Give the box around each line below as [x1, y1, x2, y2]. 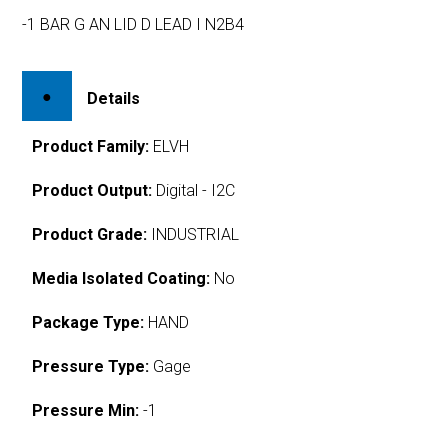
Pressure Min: [32, 400, 140, 420]
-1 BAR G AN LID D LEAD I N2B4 [22, 15, 245, 34]
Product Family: [32, 136, 150, 156]
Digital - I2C [152, 180, 236, 200]
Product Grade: [32, 224, 148, 244]
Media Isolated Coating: [32, 268, 211, 288]
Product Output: [32, 180, 153, 200]
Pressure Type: [32, 356, 150, 376]
